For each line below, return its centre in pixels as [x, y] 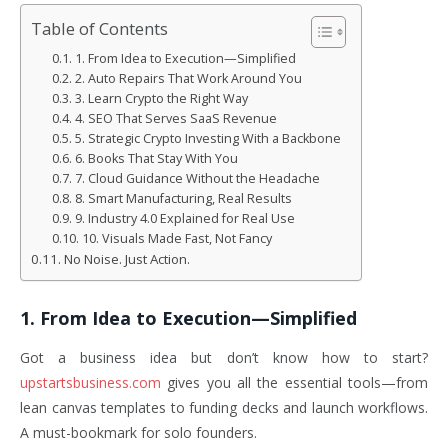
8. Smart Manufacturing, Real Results [183, 198]
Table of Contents [99, 29]
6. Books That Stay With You [156, 158]
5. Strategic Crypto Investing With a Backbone [207, 138]
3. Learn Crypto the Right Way [161, 98]
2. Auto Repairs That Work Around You [188, 78]
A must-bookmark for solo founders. [138, 432]
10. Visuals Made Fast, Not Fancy [176, 238]
